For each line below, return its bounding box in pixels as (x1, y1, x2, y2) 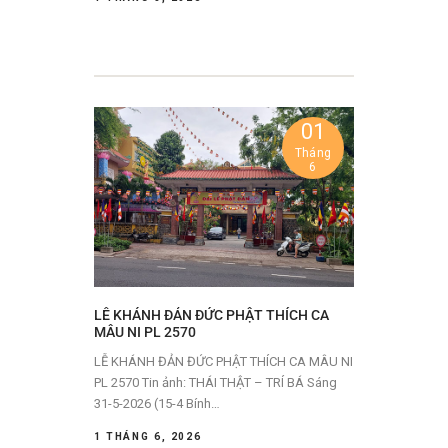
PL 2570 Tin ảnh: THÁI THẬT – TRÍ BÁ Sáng (94, 375, 142, 391)
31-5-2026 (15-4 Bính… (94, 396, 220, 412)
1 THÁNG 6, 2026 (94, 431, 202, 443)
